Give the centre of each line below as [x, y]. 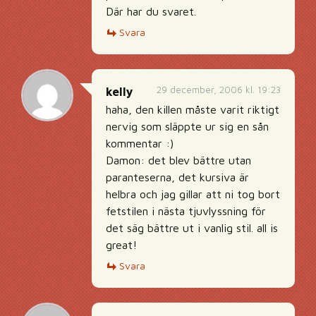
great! [121, 245]
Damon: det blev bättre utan [178, 160]
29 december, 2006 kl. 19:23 [219, 90]
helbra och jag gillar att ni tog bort [193, 194]
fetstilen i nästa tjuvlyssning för [186, 211]
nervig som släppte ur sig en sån [187, 126]
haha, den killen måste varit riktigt [193, 109]
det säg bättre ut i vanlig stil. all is [192, 228]
